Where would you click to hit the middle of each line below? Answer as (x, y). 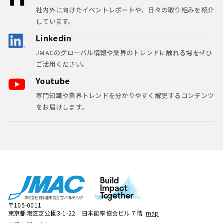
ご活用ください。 (62, 64)
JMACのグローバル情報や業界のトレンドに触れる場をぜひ (124, 53)
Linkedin (54, 38)
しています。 (56, 21)
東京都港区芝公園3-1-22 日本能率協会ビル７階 (75, 213)
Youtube (53, 81)
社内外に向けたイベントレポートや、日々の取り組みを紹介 (125, 10)
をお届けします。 (62, 107)
